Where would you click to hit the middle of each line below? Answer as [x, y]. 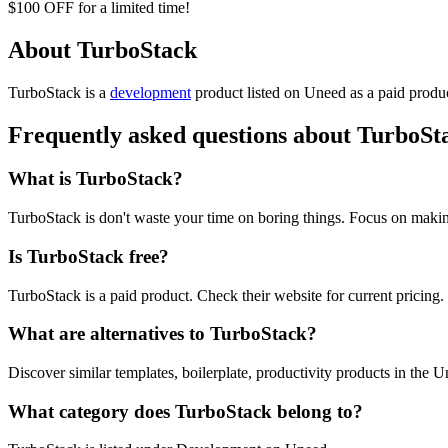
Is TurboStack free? [88, 256]
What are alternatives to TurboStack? [162, 334]
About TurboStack [102, 49]
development [150, 92]
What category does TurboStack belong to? [185, 411]
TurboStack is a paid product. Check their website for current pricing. [226, 295]
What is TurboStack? [95, 179]
